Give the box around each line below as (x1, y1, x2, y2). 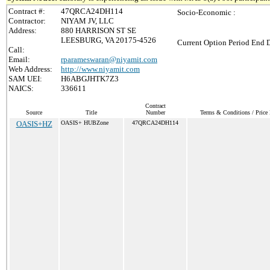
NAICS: (8, 84, 34, 93)
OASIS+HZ (16, 119, 52, 128)
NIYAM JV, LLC (61, 16, 114, 25)
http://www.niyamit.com (61, 64, 140, 74)
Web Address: (8, 64, 52, 74)
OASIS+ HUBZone (61, 119, 108, 126)
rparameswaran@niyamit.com (61, 55, 157, 64)
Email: (8, 55, 30, 64)
